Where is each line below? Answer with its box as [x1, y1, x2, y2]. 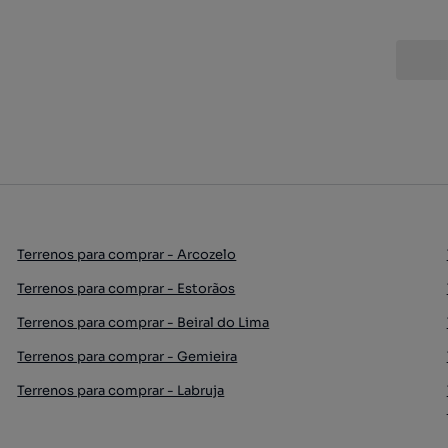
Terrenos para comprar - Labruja [17, 381, 225, 399]
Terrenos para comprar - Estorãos [17, 279, 236, 297]
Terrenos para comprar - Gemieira [17, 347, 238, 365]
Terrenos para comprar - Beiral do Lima [17, 313, 270, 331]
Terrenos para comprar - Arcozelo [17, 245, 237, 263]
